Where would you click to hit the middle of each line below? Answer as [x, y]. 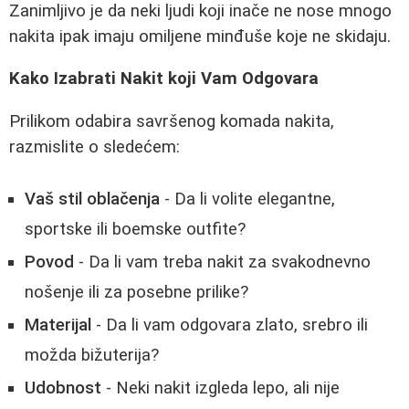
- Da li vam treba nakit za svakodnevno [222, 262]
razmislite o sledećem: [94, 147]
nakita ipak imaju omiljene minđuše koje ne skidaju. [200, 36]
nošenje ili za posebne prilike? [136, 292]
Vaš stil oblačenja [92, 199]
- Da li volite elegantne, [247, 199]
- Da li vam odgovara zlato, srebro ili [230, 325]
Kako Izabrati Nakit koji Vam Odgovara [164, 79]
